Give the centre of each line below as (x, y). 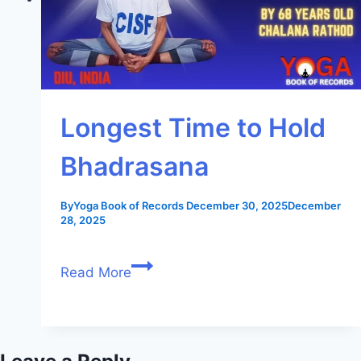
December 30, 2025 (237, 205)
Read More (96, 272)
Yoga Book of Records (129, 205)
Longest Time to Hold (193, 127)
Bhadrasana (135, 166)
